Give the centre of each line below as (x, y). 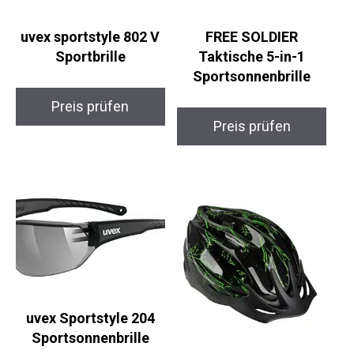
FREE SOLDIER (252, 37)
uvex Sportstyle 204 (90, 318)
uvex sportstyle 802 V (90, 37)
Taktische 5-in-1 (252, 57)
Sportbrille (90, 57)
